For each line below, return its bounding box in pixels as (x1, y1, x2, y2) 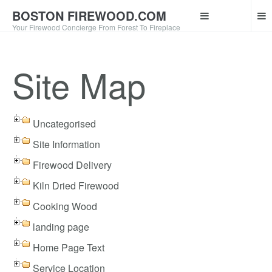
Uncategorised (33, 117, 96, 131)
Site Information (33, 137, 100, 151)
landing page (33, 220, 89, 234)
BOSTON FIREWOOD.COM (12, 7, 166, 24)
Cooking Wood (33, 199, 97, 213)
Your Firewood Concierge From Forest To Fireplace (12, 22, 180, 32)
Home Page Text (33, 240, 104, 254)
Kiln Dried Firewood (33, 178, 119, 192)
